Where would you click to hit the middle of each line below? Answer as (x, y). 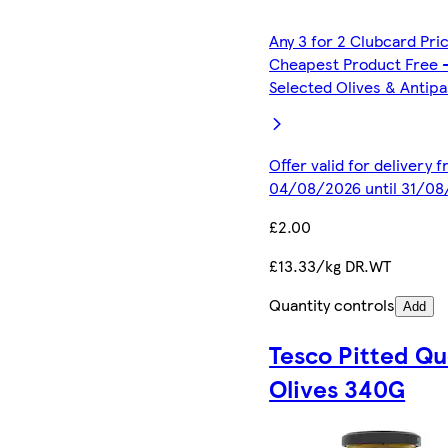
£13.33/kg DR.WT (330, 265)
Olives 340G (337, 387)
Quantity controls (332, 304)
